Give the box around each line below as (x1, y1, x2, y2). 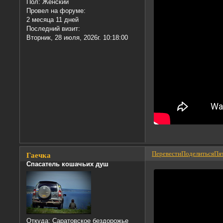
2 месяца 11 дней (26, 16, 79, 24)
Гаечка (26, 151, 51, 159)
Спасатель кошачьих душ (26, 160, 109, 168)
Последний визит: (26, 25, 81, 33)
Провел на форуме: (26, 7, 86, 15)
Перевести (152, 150, 182, 158)
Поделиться (181, 150, 215, 158)
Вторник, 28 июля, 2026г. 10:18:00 (26, 34, 128, 42)
